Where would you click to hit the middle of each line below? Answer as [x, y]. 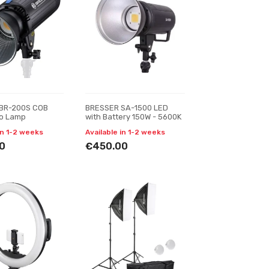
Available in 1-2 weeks [125, 132]
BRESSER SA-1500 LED [126, 108]
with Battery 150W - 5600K [133, 117]
